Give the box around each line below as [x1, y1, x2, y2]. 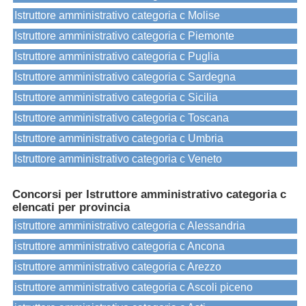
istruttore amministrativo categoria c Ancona [14, 240, 225, 253]
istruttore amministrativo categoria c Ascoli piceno [14, 281, 253, 294]
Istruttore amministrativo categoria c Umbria [14, 133, 223, 145]
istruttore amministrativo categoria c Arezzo [14, 261, 221, 273]
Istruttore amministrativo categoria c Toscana [14, 112, 229, 124]
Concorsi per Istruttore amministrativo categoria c [12, 188, 286, 201]
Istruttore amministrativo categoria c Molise [14, 10, 220, 22]
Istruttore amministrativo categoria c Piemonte [14, 30, 234, 42]
